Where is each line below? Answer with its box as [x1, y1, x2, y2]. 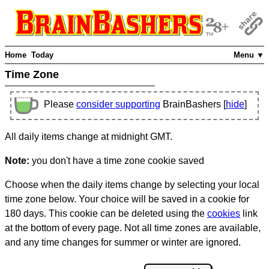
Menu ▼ [234, 50, 264, 60]
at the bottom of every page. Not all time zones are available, [5, 223, 261, 234]
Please [44, 99, 76, 110]
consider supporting [76, 99, 160, 110]
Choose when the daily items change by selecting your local [5, 180, 259, 190]
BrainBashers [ [163, 99, 226, 110]
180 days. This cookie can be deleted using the [5, 208, 207, 219]
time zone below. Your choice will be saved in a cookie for [5, 194, 249, 205]
